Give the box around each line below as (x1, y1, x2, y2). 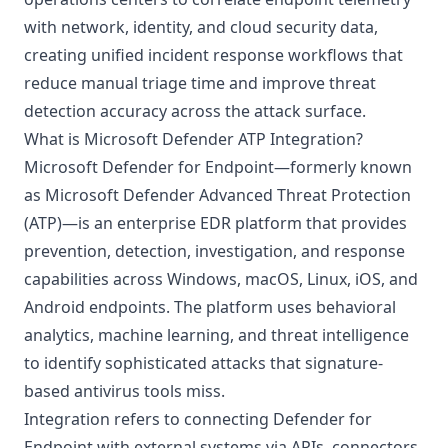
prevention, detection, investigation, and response (24, 240, 405, 262)
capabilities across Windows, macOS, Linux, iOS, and (24, 268, 418, 290)
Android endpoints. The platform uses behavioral (24, 296, 396, 318)
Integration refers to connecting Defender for (24, 408, 372, 430)
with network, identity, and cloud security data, (24, 16, 378, 38)
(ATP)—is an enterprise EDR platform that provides (24, 212, 407, 234)
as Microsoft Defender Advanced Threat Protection (24, 184, 411, 206)
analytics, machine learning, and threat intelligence (24, 324, 409, 346)
